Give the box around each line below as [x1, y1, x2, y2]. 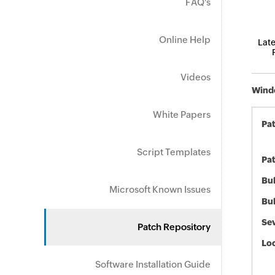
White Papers [153, 109, 211, 120]
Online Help [159, 34, 211, 45]
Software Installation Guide [95, 259, 211, 269]
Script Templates [137, 147, 211, 157]
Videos [180, 72, 211, 82]
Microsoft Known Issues [109, 184, 211, 195]
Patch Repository [137, 222, 211, 232]
